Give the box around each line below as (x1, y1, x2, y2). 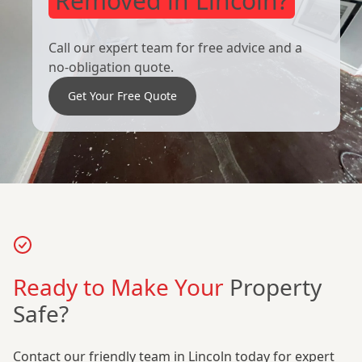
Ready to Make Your (13, 271, 229, 303)
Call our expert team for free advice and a (48, 39, 302, 57)
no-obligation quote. (48, 58, 174, 77)
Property (229, 271, 322, 303)
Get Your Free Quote (68, 88, 177, 104)
